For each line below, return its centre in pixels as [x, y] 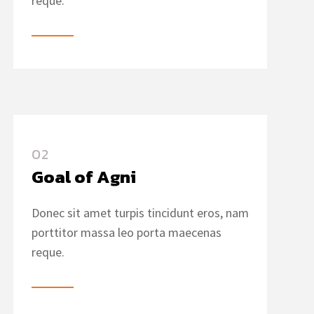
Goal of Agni [84, 177]
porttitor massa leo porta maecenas [127, 232]
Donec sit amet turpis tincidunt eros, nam [140, 213]
